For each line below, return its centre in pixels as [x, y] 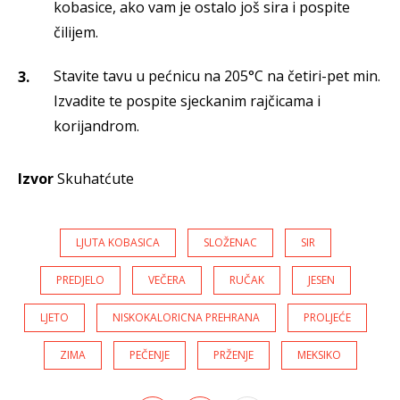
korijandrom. [96, 126]
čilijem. [76, 33]
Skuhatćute [96, 179]
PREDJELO [80, 280]
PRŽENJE [233, 355]
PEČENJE [149, 355]
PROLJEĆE [327, 318]
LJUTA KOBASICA [118, 243]
